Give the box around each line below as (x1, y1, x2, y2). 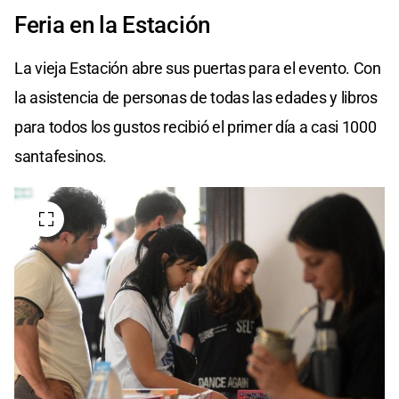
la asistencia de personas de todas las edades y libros (14, 87, 378, 107)
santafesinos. (14, 146, 108, 166)
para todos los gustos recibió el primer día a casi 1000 (14, 117, 377, 136)
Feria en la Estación (14, 11, 210, 38)
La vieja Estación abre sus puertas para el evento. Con (14, 58, 381, 77)
